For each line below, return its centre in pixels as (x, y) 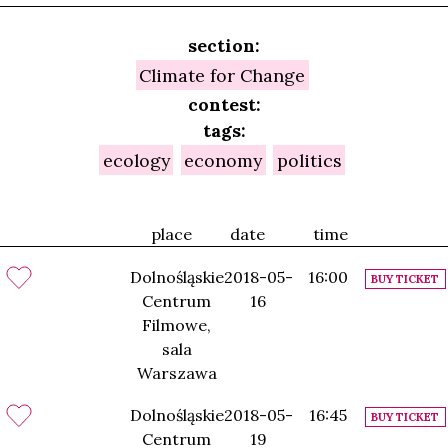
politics (309, 160)
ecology (136, 160)
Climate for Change (222, 75)
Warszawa (176, 373)
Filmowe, (177, 325)
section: (224, 45)
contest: (224, 104)
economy (223, 160)
